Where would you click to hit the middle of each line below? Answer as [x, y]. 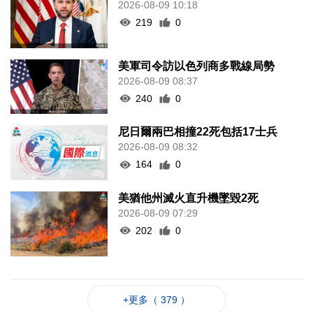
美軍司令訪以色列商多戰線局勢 [197, 66]
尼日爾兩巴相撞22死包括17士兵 [198, 132]
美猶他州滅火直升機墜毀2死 [189, 198]
